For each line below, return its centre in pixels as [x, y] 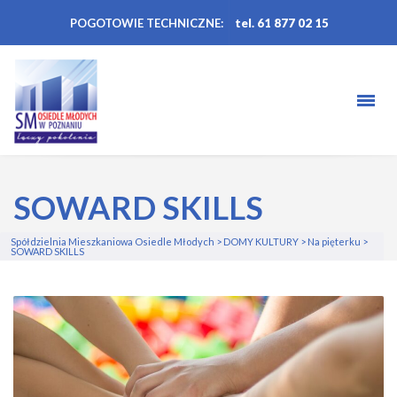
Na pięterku [334, 241]
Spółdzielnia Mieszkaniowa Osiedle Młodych [113, 241]
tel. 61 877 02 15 [281, 23]
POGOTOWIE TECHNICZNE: [146, 23]
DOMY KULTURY [261, 241]
